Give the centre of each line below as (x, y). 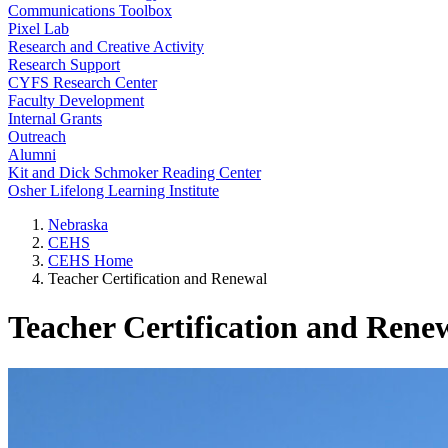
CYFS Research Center (82, 82)
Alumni (32, 154)
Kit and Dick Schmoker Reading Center (134, 172)
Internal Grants (55, 118)
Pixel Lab (38, 28)
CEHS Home (90, 260)
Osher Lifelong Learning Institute (113, 190)
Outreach (37, 136)
